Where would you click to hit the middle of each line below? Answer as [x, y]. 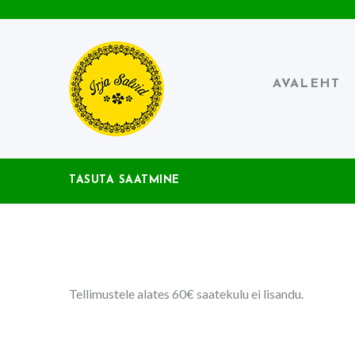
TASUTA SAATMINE [124, 181]
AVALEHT [307, 84]
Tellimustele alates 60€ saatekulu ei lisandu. [186, 293]
